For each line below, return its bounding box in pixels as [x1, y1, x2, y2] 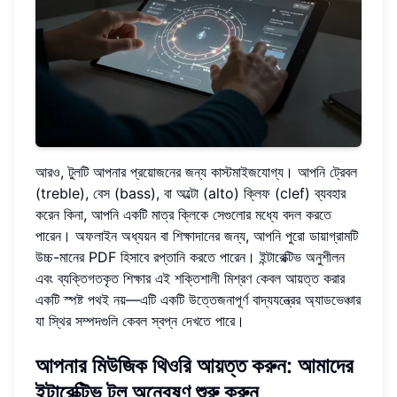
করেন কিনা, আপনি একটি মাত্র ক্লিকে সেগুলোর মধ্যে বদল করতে [35, 206, 331, 224]
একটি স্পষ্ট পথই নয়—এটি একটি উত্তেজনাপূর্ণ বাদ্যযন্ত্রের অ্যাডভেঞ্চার [35, 291, 361, 309]
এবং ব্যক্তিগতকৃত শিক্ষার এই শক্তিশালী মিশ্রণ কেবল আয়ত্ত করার [35, 269, 345, 288]
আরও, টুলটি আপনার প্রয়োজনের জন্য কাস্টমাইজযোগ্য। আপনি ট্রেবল [35, 163, 357, 182]
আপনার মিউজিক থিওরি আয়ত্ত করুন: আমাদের [35, 353, 354, 379]
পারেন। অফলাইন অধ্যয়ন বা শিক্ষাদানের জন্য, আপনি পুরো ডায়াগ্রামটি [35, 227, 358, 245]
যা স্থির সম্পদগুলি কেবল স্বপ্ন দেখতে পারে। [35, 312, 245, 331]
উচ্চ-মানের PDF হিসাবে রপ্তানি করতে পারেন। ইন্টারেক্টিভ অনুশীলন [35, 248, 345, 267]
